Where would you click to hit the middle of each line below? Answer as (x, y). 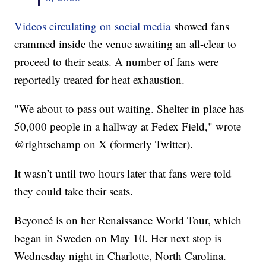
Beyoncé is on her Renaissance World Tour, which (128, 220)
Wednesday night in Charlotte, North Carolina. (121, 256)
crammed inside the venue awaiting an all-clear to (126, 44)
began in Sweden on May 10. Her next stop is (118, 238)
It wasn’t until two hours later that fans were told (123, 173)
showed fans (200, 26)
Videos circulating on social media (93, 26)
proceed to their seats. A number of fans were (117, 62)
